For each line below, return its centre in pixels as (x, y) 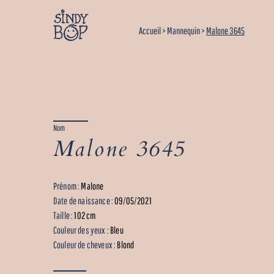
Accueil (150, 31)
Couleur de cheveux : (85, 244)
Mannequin (183, 31)
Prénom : (67, 186)
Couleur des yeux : (82, 230)
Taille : (64, 215)
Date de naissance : (84, 200)
